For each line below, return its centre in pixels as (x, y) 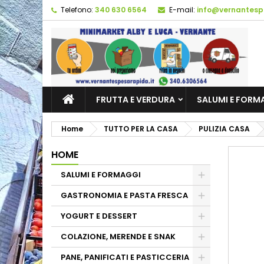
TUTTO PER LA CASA (141, 129)
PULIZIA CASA (224, 129)
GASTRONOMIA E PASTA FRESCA (124, 195)
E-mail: (182, 10)
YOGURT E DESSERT (99, 216)
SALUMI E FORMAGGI (101, 175)
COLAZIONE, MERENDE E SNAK (118, 237)
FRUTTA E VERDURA (136, 100)
